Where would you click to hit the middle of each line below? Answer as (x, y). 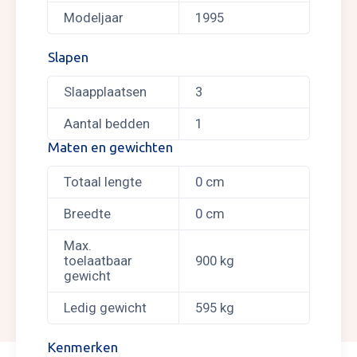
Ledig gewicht (105, 308)
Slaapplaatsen (105, 92)
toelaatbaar (98, 261)
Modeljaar (94, 18)
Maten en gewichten (110, 147)
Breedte (87, 214)
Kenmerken (83, 347)
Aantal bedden (107, 124)
